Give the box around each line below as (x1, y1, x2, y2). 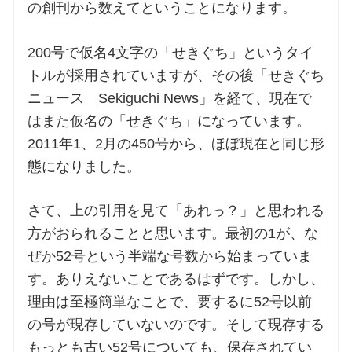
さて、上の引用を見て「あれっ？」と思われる (27, 202, 324, 218)
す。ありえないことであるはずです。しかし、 (27, 270, 324, 287)
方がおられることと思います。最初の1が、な (27, 225, 318, 241)
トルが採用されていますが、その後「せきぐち (27, 67, 324, 83)
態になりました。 (27, 158, 145, 174)
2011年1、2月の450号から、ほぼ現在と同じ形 (27, 135, 324, 152)
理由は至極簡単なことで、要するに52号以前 (27, 293, 312, 310)
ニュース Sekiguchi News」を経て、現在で (27, 90, 312, 106)
